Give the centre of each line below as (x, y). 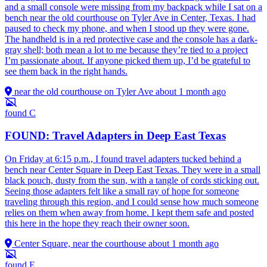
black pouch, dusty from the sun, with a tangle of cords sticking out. (132, 180)
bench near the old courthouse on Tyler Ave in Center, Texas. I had (130, 17)
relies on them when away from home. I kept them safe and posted (129, 212)
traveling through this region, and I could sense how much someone (132, 201)
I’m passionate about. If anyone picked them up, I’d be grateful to (128, 60)
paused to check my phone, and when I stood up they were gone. (127, 28)
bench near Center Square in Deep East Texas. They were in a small (133, 169)
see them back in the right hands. (66, 71)
